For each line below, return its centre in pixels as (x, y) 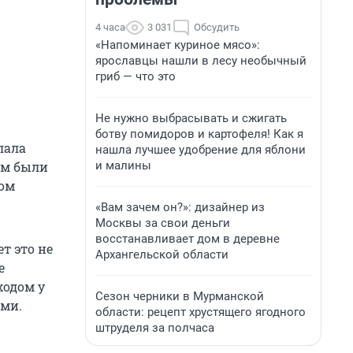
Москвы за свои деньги (163, 223)
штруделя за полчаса (155, 328)
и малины (123, 165)
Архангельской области (162, 255)
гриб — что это (136, 76)
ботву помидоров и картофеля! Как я (199, 134)
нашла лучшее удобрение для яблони (201, 150)
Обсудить (217, 27)
